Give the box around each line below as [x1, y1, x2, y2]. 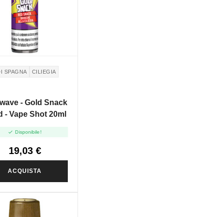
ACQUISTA [8, 168, 42, 175]
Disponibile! [15, 129, 42, 135]
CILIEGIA [31, 68, 56, 75]
